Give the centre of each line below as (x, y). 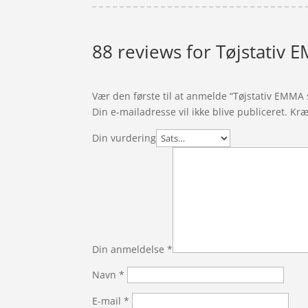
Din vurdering (124, 137)
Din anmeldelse (130, 249)
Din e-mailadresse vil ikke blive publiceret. (190, 111)
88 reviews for (154, 51)
